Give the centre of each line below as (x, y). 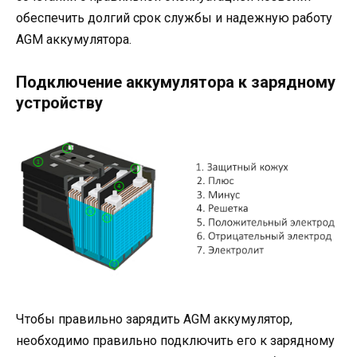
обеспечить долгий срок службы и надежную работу (174, 18)
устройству (59, 103)
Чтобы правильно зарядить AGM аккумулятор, (154, 319)
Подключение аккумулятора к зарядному (176, 82)
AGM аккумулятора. (74, 40)
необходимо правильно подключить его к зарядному (175, 340)
